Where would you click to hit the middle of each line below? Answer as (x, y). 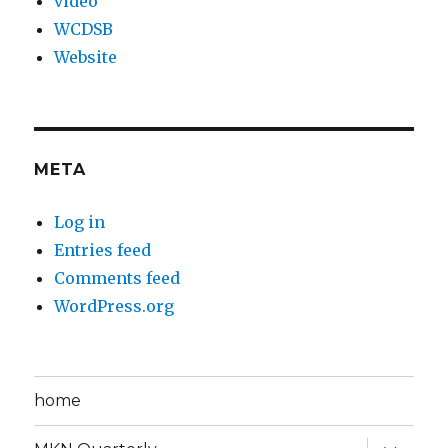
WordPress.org (114, 305)
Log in (80, 221)
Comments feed (117, 277)
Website (86, 56)
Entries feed (103, 249)
